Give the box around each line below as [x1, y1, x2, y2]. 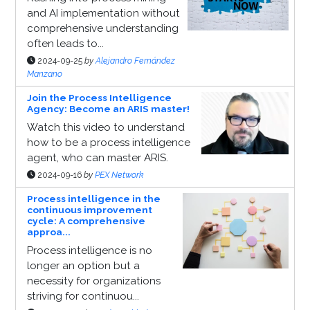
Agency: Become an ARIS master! [26, 103, 190, 115]
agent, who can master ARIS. [26, 152, 168, 165]
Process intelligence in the [26, 193, 161, 205]
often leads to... [26, 37, 104, 51]
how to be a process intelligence [26, 136, 190, 149]
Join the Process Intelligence [26, 92, 172, 104]
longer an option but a [26, 259, 140, 273]
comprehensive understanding [26, 22, 179, 35]
